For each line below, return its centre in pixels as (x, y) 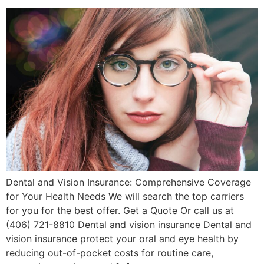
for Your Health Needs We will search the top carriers (125, 197)
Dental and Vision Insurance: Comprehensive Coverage (128, 182)
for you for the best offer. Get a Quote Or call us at (120, 211)
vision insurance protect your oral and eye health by (122, 239)
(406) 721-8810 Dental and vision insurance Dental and (129, 225)
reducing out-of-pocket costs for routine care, (110, 253)
